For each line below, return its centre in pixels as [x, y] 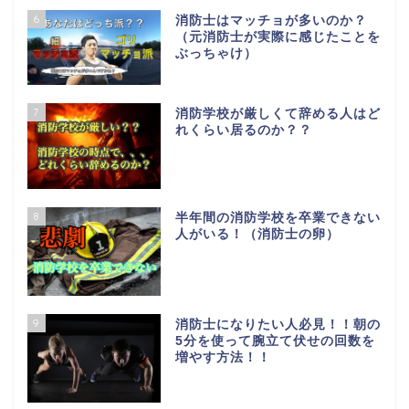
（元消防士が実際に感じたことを [278, 37]
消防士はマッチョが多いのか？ [271, 20]
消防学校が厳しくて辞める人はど [278, 113]
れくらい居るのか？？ [243, 130]
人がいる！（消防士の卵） [257, 235]
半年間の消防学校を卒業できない [278, 218]
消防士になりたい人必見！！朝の [278, 325]
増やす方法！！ [223, 358]
